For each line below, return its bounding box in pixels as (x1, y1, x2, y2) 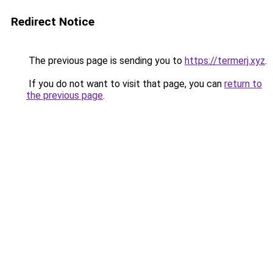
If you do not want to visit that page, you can (26, 78, 224, 90)
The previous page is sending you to (26, 55, 185, 66)
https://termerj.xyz (185, 55, 265, 66)
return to (224, 78, 262, 90)
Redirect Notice (11, 15, 94, 29)
